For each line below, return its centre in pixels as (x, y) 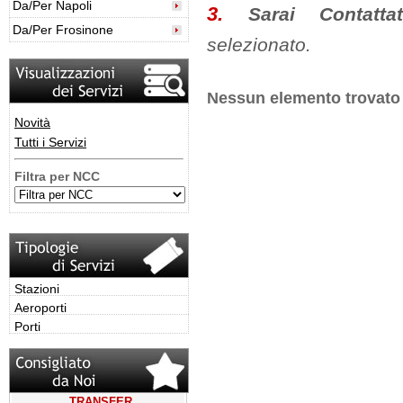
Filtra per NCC (57, 176)
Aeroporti (40, 308)
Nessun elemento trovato (304, 98)
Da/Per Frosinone (63, 30)
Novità (32, 122)
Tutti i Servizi (50, 142)
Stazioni (37, 289)
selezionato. (259, 45)
